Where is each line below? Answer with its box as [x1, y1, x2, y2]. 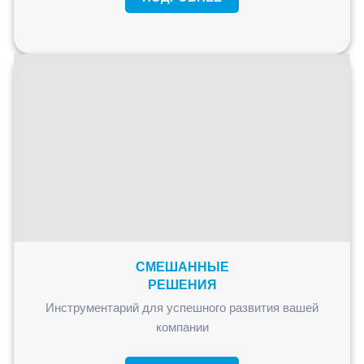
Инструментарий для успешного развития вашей [45, 300, 318, 314]
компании [155, 319, 209, 334]
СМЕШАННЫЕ [135, 259, 229, 274]
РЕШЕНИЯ [147, 277, 217, 292]
